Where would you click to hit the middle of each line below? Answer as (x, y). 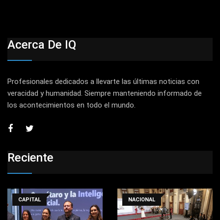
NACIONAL (142, 199)
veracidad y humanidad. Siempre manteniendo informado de (105, 94)
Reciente (30, 157)
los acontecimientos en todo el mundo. (71, 105)
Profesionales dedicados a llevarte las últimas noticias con (103, 82)
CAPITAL (29, 199)
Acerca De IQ (42, 45)
